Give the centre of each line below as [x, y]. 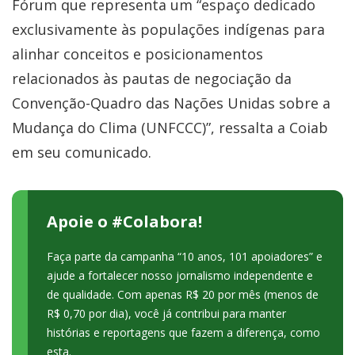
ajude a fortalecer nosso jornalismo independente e [180, 275]
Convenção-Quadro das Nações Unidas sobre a [171, 103]
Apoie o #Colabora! [124, 221]
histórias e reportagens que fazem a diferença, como [183, 332]
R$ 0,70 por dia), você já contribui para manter [166, 313]
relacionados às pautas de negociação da [152, 78]
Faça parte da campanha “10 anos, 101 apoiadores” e [185, 256]
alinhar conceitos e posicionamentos [137, 53]
